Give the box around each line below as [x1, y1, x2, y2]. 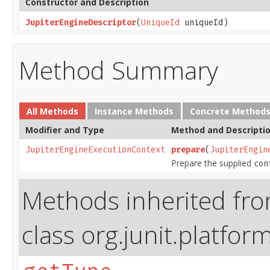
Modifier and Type [25, 124, 104, 136]
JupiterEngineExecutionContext [25, 145, 165, 155]
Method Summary [19, 53, 218, 87]
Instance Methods [95, 105, 174, 118]
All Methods [27, 105, 78, 118]
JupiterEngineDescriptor [25, 17, 136, 28]
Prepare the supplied [171, 157, 254, 169]
